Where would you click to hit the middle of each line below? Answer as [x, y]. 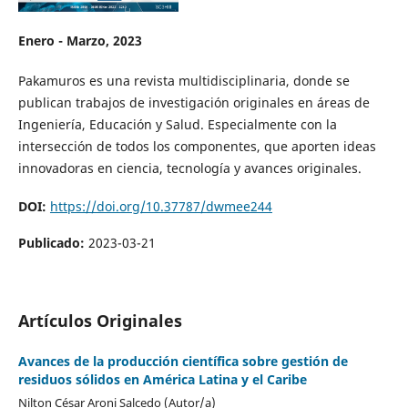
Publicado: [53, 243]
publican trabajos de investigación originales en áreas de [194, 102]
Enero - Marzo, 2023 [80, 40]
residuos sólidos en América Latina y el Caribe [162, 380]
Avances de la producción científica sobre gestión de [183, 362]
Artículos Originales [100, 321]
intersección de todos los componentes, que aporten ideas [197, 146]
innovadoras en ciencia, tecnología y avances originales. [191, 168]
